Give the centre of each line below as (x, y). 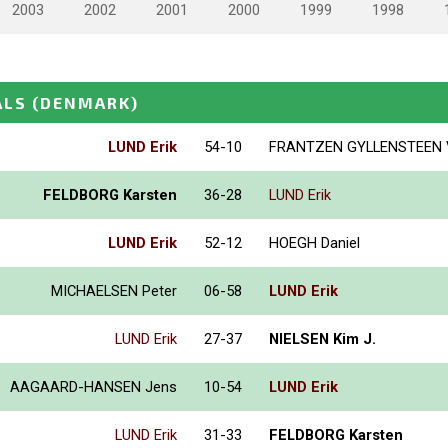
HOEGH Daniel (314, 242)
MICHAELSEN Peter (114, 290)
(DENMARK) (85, 102)
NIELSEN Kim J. (322, 338)
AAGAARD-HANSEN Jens (93, 386)
